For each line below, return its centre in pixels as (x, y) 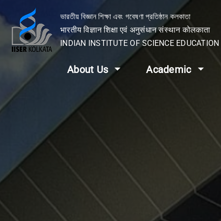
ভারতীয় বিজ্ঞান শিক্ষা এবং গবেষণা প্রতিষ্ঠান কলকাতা (126, 16)
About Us (89, 70)
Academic (170, 70)
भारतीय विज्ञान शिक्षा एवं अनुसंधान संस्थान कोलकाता (135, 30)
